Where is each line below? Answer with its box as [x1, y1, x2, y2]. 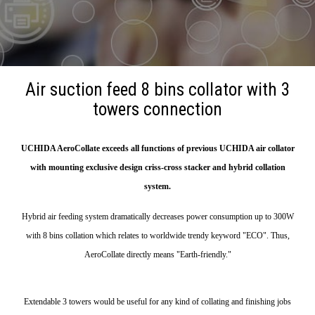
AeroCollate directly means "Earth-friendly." [84, 249, 231, 259]
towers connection [93, 99, 222, 120]
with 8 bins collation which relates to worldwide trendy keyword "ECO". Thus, [25, 230, 290, 240]
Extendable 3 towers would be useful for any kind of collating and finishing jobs [24, 296, 291, 307]
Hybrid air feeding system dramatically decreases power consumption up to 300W [21, 211, 294, 221]
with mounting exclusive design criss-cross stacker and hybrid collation [30, 162, 285, 172]
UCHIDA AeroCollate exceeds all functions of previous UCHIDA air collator [20, 143, 295, 153]
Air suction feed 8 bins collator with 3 [25, 79, 290, 100]
